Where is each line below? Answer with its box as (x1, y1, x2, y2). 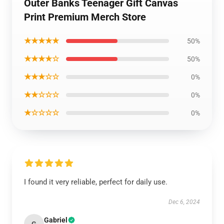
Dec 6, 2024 (168, 198, 200, 205)
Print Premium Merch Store (24, 11, 146, 23)
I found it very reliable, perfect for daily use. (24, 177, 167, 186)
